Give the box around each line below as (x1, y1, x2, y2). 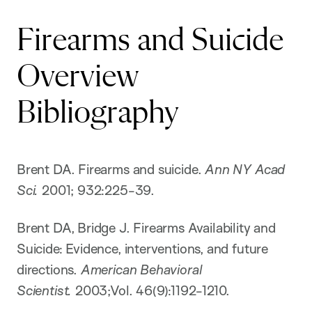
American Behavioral (80, 261, 203, 279)
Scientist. (17, 282, 72, 299)
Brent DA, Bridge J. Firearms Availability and (17, 219, 276, 237)
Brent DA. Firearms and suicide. (17, 161, 205, 178)
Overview (17, 60, 138, 94)
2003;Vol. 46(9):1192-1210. (72, 282, 231, 299)
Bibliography (17, 96, 178, 130)
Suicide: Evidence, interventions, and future (17, 240, 268, 258)
